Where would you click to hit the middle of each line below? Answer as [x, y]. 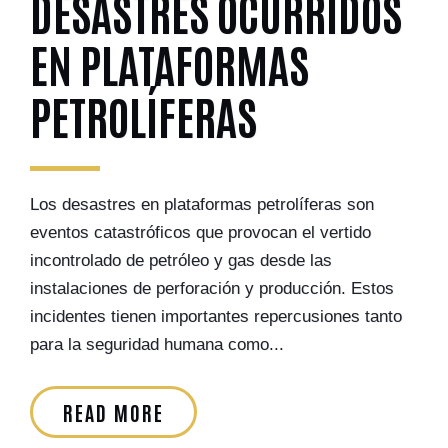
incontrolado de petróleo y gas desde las [181, 260]
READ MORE [113, 412]
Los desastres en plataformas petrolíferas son [202, 204]
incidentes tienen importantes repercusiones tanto [216, 316]
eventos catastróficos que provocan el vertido [200, 232]
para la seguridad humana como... [157, 344]
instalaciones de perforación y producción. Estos [212, 288]
